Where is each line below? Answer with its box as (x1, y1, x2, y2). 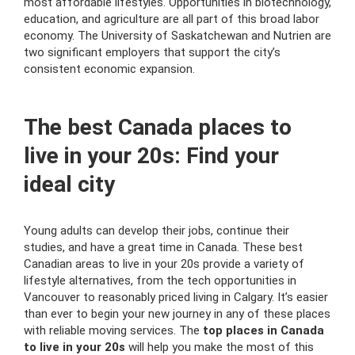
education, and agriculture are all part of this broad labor (24, 12, 319, 26)
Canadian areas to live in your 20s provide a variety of (24, 257, 304, 271)
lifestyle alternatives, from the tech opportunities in (24, 273, 296, 288)
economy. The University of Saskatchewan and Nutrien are (24, 29, 331, 43)
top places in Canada (203, 323, 324, 338)
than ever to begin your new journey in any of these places (24, 307, 330, 321)
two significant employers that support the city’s (24, 45, 281, 59)
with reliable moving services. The (24, 323, 203, 338)
